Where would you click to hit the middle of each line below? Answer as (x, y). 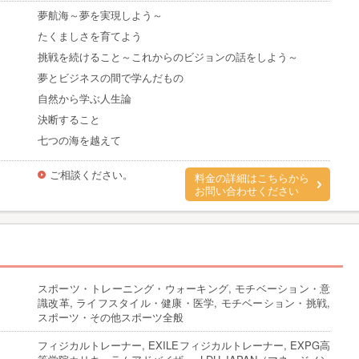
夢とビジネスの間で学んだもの (111, 77)
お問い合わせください (247, 191)
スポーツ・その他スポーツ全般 (111, 317)
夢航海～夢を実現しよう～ (100, 15)
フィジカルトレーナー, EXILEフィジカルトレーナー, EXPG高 (184, 345)
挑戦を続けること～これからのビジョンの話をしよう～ (168, 56)
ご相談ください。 (91, 174)
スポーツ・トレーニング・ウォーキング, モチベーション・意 (184, 288)
